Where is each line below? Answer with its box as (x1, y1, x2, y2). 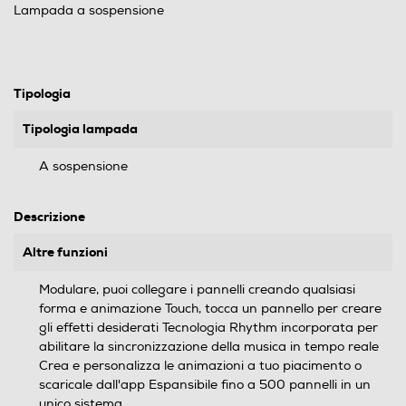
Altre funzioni (23, 243, 108, 260)
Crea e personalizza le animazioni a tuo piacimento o (39, 357, 362, 373)
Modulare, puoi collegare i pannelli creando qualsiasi (39, 281, 355, 297)
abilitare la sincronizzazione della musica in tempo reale (39, 338, 379, 354)
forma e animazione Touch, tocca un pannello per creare (39, 300, 382, 316)
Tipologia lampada (23, 120, 138, 137)
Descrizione (14, 208, 85, 225)
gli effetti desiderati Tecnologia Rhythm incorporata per (39, 319, 378, 335)
